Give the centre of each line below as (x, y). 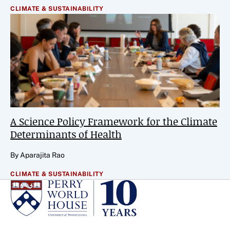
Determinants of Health (66, 134)
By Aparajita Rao (37, 155)
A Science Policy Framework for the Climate (114, 121)
